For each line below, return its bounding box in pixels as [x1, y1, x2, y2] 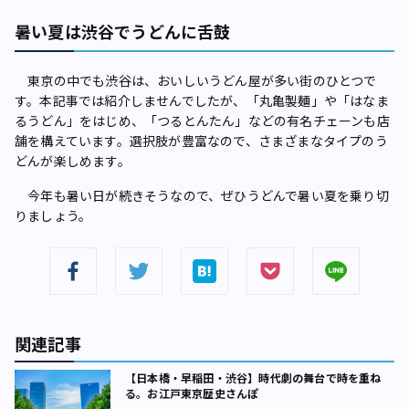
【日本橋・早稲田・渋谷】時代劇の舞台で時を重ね [125, 370, 382, 385]
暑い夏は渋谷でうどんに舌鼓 [15, 19, 231, 43]
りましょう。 [15, 206, 92, 225]
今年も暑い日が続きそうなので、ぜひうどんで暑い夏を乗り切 [15, 186, 389, 204]
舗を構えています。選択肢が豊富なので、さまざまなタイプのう [15, 131, 388, 150]
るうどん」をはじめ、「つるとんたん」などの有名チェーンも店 [15, 111, 390, 130]
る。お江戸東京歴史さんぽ [125, 385, 259, 401]
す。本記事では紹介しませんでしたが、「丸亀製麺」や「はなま [15, 91, 389, 110]
